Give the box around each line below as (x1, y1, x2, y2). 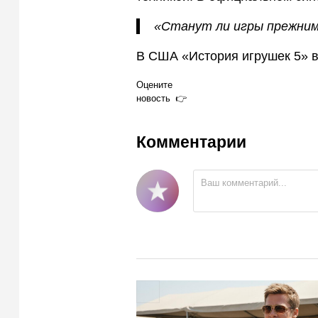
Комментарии (136, 133, 246, 152)
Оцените (136, 79, 172, 90)
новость (136, 92, 170, 104)
